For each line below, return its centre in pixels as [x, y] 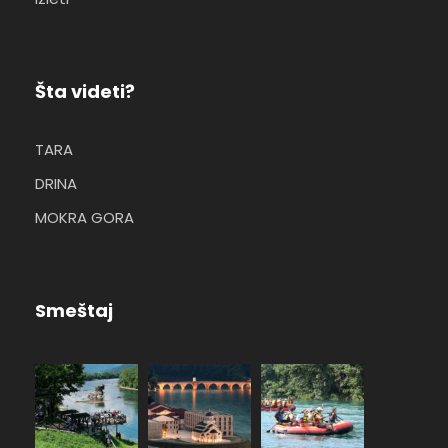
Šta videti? [85, 91]
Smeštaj [74, 310]
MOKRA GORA [84, 217]
